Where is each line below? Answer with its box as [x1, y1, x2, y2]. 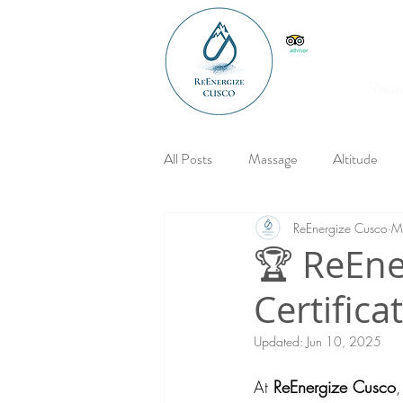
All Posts [164, 148, 212, 169]
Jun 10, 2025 [307, 333, 381, 350]
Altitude [333, 148, 377, 169]
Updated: [254, 333, 307, 350]
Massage [248, 148, 297, 169]
